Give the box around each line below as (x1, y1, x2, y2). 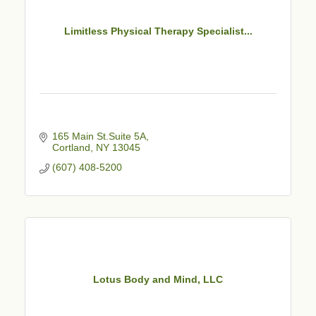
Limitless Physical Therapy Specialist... (63, 25, 253, 37)
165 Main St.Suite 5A (51, 130, 146, 142)
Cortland (51, 141, 90, 153)
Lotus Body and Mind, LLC (93, 274, 223, 286)
